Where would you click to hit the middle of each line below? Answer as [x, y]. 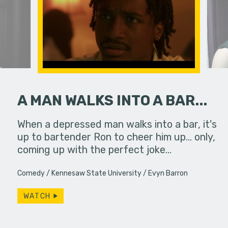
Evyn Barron [168, 173]
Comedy [31, 173]
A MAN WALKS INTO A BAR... [112, 101]
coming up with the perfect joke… [95, 150]
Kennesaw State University [97, 173]
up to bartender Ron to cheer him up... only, [117, 137]
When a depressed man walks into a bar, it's [117, 124]
